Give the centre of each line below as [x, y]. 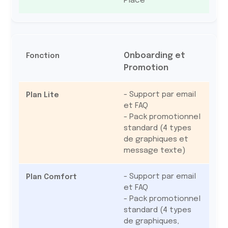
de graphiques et [156, 139]
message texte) [154, 151]
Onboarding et [154, 56]
